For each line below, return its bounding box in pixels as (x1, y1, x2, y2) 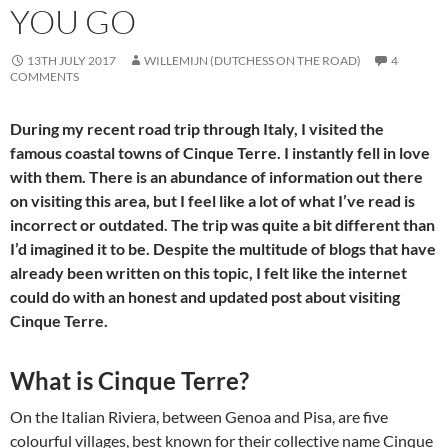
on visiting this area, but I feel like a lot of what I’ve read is (10, 191, 415, 210)
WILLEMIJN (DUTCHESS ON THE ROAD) (144, 53, 361, 68)
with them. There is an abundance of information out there (10, 167, 423, 186)
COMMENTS (10, 69, 79, 84)
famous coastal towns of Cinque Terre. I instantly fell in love (10, 143, 430, 162)
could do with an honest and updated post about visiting (10, 287, 400, 306)
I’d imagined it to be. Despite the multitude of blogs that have (10, 239, 436, 258)
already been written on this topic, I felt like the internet (10, 263, 407, 282)
